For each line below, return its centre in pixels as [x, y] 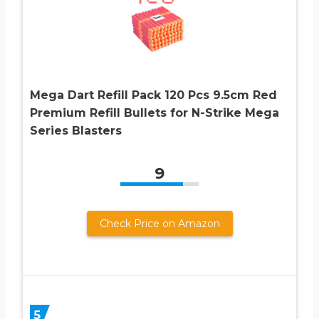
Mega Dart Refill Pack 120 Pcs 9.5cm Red [153, 95]
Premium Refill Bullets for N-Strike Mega [155, 113]
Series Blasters [76, 130]
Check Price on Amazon [159, 223]
